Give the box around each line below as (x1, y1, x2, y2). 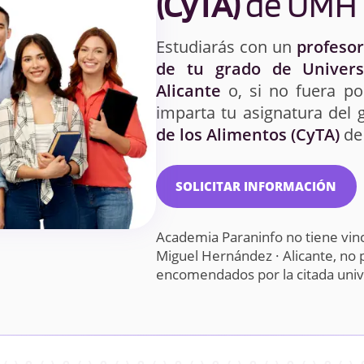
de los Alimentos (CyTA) (156, 123, 340, 146)
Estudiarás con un (156, 36, 297, 58)
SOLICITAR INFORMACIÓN (175, 178, 337, 195)
